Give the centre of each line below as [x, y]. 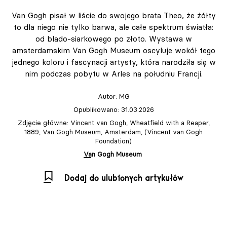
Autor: [108, 96]
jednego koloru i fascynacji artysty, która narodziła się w [113, 62]
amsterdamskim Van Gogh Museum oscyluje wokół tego [113, 50]
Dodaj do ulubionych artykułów [124, 178]
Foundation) [113, 141]
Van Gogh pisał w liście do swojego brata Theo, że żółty [113, 15]
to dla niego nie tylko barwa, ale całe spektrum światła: [113, 27]
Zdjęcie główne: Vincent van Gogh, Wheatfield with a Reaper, [113, 122]
